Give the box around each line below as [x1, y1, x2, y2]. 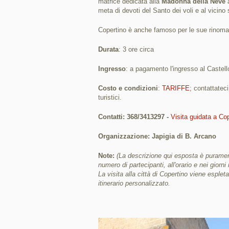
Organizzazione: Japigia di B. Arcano [98, 132, 216, 140]
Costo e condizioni [98, 84, 158, 92]
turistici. [98, 94, 122, 101]
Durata [98, 45, 119, 53]
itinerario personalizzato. [98, 179, 170, 187]
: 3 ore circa [119, 45, 154, 53]
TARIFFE [162, 84, 190, 92]
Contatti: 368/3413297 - [98, 113, 171, 121]
